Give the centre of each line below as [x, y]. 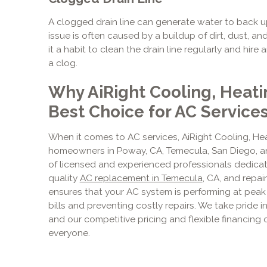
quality [64, 178]
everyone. [69, 232]
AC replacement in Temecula [141, 178]
